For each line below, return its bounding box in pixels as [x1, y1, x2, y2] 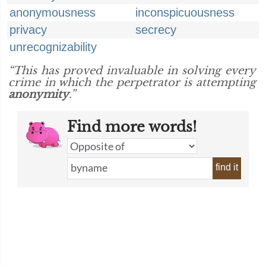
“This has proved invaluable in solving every [8, 64, 256, 77]
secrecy [135, 23, 176, 36]
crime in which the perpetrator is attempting [8, 76, 256, 89]
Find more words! [67, 118, 197, 135]
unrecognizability [9, 40, 97, 53]
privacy [9, 23, 47, 36]
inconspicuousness [135, 6, 235, 19]
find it [216, 162, 238, 172]
